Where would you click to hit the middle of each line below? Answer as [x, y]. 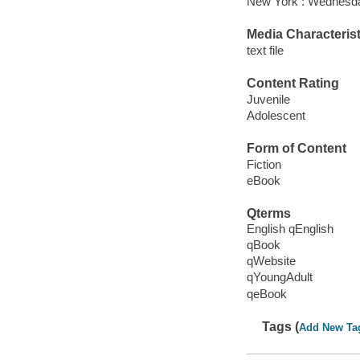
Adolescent [276, 115]
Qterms [268, 213]
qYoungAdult [279, 277]
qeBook [266, 293]
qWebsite [271, 261]
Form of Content [296, 149]
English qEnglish [290, 229]
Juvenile [268, 99]
